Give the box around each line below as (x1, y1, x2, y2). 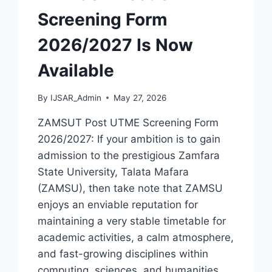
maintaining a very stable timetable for (38, 214, 226, 227)
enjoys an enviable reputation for (38, 198, 199, 211)
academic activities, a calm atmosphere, (38, 231, 234, 243)
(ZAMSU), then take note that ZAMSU (38, 182, 223, 194)
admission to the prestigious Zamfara (38, 149, 220, 161)
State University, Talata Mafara (38, 165, 189, 178)
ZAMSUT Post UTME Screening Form (38, 116, 219, 129)
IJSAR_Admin (50, 92, 101, 103)
